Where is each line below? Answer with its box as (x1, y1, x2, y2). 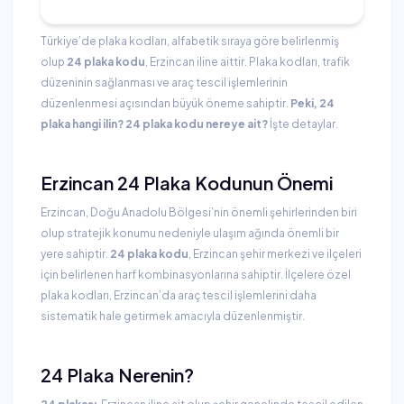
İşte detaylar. (268, 117, 338, 131)
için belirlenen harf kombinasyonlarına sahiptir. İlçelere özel (41, 268, 351, 281)
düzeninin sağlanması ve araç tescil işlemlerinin (41, 76, 288, 89)
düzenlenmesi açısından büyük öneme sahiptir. (41, 96, 290, 110)
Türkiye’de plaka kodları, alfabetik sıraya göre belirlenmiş (41, 34, 339, 48)
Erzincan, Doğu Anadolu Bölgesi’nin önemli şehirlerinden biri (41, 206, 357, 219)
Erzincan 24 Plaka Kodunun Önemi (41, 171, 333, 194)
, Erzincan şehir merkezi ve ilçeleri (188, 247, 362, 261)
